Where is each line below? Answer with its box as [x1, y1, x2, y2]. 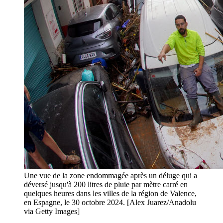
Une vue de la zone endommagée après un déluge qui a [24, 171, 197, 180]
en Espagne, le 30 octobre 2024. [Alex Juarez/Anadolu [24, 198, 196, 207]
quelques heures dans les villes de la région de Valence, [24, 189, 197, 198]
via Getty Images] [24, 207, 80, 216]
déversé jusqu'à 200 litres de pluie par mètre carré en [24, 180, 188, 189]
